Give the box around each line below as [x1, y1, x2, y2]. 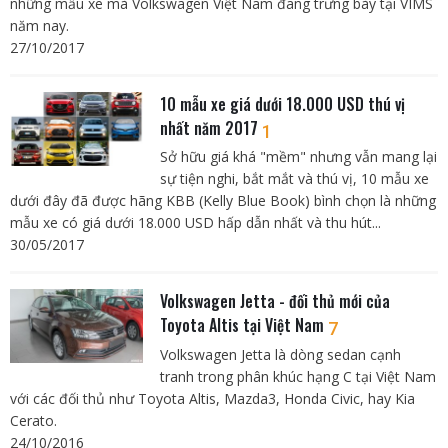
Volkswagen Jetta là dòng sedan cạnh [159, 344, 401, 364]
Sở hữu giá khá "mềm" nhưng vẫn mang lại [159, 147, 437, 167]
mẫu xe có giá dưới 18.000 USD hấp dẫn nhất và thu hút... [10, 213, 381, 233]
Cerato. [10, 410, 57, 430]
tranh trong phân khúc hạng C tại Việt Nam [159, 366, 436, 386]
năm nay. [10, 16, 69, 36]
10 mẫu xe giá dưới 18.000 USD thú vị [159, 92, 405, 117]
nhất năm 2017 [159, 116, 262, 141]
